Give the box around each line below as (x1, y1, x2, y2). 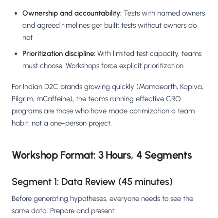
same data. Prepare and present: (12, 206, 116, 216)
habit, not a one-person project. (12, 119, 112, 128)
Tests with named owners (122, 9, 205, 18)
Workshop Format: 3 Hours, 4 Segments (12, 148, 192, 162)
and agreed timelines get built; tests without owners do (22, 21, 197, 30)
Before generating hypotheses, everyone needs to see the (12, 194, 193, 203)
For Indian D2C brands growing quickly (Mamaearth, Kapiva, (12, 82, 203, 91)
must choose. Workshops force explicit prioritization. (22, 61, 185, 71)
